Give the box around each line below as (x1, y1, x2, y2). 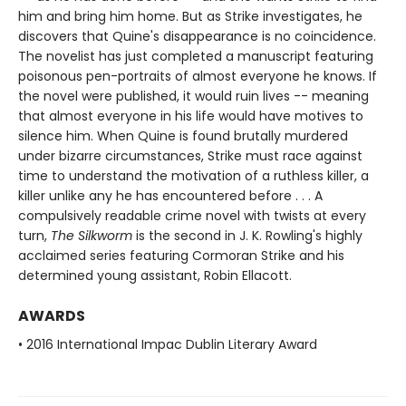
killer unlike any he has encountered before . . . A (18, 187, 323, 206)
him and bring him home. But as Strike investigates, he (18, 7, 362, 26)
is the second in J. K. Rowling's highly (132, 227, 362, 246)
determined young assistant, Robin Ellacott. (18, 266, 292, 285)
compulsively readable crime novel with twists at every (18, 207, 366, 226)
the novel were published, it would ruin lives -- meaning (18, 87, 369, 106)
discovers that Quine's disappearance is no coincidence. (18, 27, 376, 46)
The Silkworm (51, 227, 132, 246)
